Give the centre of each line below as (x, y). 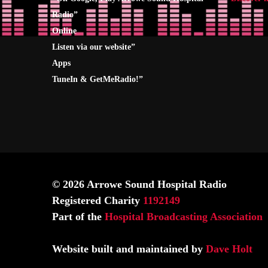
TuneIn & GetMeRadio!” (98, 80)
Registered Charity (98, 201)
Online (64, 31)
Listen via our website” (94, 47)
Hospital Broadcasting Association (184, 217)
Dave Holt (229, 249)
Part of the (78, 217)
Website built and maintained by (129, 249)
